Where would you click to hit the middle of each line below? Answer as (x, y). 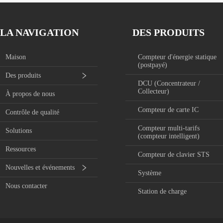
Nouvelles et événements (40, 168)
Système (149, 173)
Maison (15, 57)
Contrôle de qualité (32, 112)
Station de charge (162, 192)
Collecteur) (153, 92)
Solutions (18, 131)
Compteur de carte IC (168, 110)
